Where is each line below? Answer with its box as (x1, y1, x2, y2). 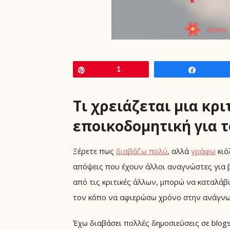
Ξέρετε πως (73, 145, 116, 156)
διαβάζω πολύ (116, 145, 167, 156)
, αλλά (167, 145, 191, 156)
